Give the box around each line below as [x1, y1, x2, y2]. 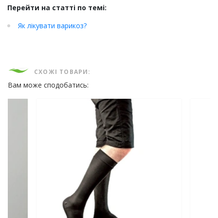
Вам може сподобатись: [8, 80, 89, 90]
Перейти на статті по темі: [7, 3, 107, 13]
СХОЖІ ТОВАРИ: [34, 68, 91, 76]
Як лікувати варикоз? [18, 21, 87, 31]
